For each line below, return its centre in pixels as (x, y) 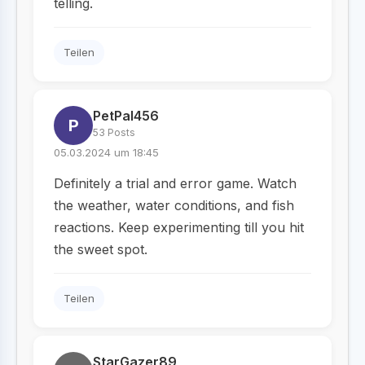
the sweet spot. (101, 249)
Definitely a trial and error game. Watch (175, 183)
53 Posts (114, 132)
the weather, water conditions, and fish (174, 205)
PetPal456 (126, 116)
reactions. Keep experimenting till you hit (179, 227)
